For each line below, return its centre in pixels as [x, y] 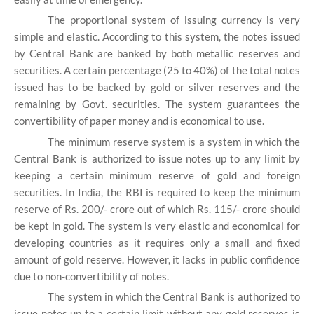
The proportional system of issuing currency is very [174, 20]
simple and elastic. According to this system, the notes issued [157, 37]
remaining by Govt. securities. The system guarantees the [157, 104]
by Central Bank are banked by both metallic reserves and [157, 54]
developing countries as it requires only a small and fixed [157, 242]
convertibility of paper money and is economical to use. [139, 121]
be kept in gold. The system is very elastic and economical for [157, 225]
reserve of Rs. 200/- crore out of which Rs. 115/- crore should [157, 209]
